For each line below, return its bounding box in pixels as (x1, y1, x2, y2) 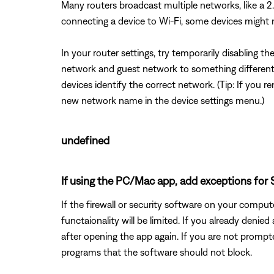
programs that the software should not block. (61, 246, 252, 257)
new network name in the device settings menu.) (61, 94, 264, 106)
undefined (61, 133, 109, 147)
